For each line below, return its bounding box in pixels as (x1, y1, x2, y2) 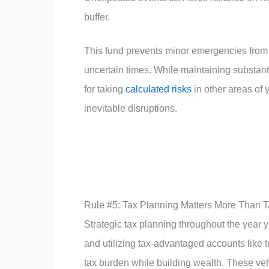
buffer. (84, 12, 110, 23)
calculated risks (125, 84, 192, 95)
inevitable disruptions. (84, 103, 177, 114)
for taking (84, 84, 125, 95)
